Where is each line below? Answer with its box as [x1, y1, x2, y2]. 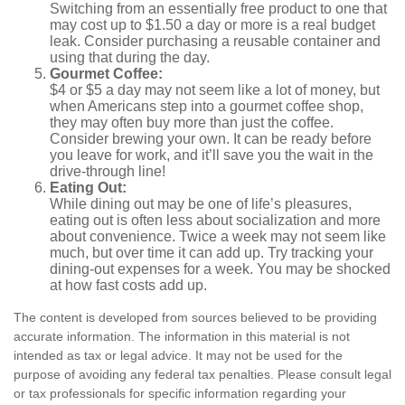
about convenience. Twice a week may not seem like [50, 229, 386, 244]
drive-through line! [50, 164, 165, 179]
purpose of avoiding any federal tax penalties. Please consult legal [14, 367, 391, 381]
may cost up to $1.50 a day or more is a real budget [50, 17, 375, 33]
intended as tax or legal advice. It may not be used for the [14, 348, 343, 363]
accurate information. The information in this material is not [14, 329, 350, 344]
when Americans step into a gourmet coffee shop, [50, 99, 363, 114]
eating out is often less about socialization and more [50, 212, 381, 228]
